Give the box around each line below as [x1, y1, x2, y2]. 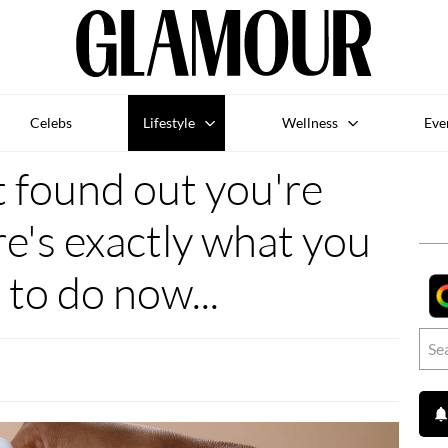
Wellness [281, 113, 338, 131]
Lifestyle [143, 113, 196, 131]
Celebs [29, 113, 72, 131]
